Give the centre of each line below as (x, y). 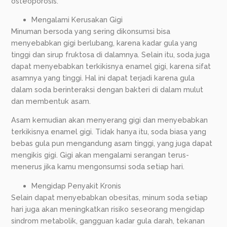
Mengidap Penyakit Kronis (77, 185)
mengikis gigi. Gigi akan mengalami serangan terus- (100, 155)
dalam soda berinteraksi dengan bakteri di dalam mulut (107, 89)
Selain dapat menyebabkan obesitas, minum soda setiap (110, 197)
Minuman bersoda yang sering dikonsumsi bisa (91, 31)
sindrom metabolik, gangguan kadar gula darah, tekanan (108, 220)
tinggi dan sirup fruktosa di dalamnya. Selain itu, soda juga (111, 54)
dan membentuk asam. (51, 101)
